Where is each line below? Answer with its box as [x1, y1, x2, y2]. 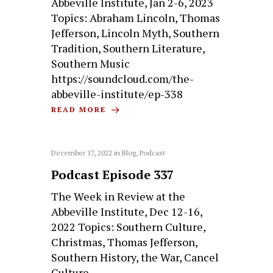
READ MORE [51, 104, 110, 114]
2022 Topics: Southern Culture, [51, 219, 206, 235]
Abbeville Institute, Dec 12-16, [51, 204, 203, 219]
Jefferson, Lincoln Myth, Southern [51, 25, 220, 40]
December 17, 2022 [51, 148, 113, 158]
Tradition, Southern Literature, [51, 40, 205, 55]
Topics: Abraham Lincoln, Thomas [51, 10, 221, 25]
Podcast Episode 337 [51, 166, 174, 183]
